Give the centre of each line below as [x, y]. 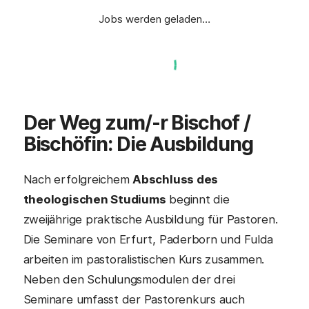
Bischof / [211, 122]
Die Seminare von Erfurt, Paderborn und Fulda [148, 239]
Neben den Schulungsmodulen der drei [129, 279]
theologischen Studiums [94, 199]
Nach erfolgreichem [78, 179]
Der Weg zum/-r [97, 122]
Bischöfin [65, 143]
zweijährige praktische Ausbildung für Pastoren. [150, 219]
